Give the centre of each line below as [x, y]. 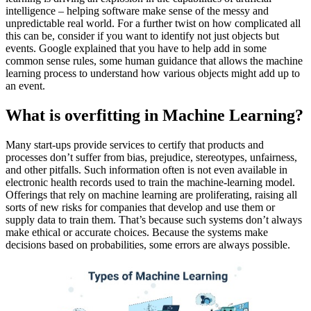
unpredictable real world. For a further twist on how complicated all [153, 23]
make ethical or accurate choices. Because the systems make [137, 232]
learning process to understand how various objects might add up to [153, 73]
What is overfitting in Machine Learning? [154, 115]
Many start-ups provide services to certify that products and [135, 144]
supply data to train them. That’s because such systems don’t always [154, 219]
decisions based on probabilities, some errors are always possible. [148, 244]
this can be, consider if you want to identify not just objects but [142, 35]
